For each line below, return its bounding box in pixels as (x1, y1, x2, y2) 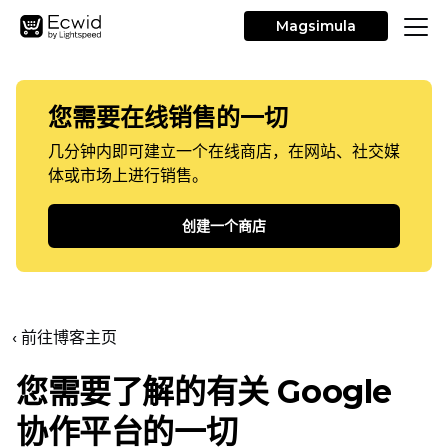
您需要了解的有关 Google (16, 372, 392, 411)
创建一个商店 (182, 217, 266, 235)
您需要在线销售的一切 (48, 103, 288, 132)
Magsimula (276, 17, 356, 35)
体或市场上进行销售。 (48, 166, 208, 185)
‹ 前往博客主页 (12, 328, 117, 347)
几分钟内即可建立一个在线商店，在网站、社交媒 (48, 142, 400, 161)
